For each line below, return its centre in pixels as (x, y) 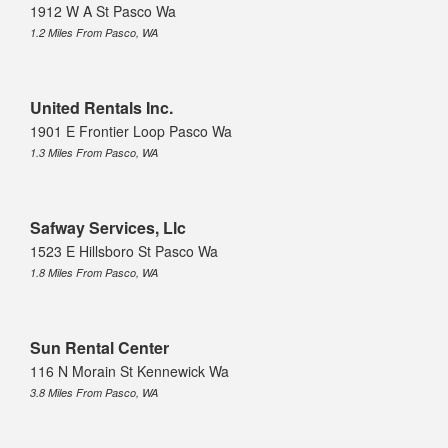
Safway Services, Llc (108, 227)
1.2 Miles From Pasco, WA (94, 32)
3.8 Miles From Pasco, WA (94, 392)
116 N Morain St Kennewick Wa (129, 370)
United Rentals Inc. (101, 107)
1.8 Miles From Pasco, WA (94, 272)
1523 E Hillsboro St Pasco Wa (124, 250)
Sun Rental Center (99, 347)
